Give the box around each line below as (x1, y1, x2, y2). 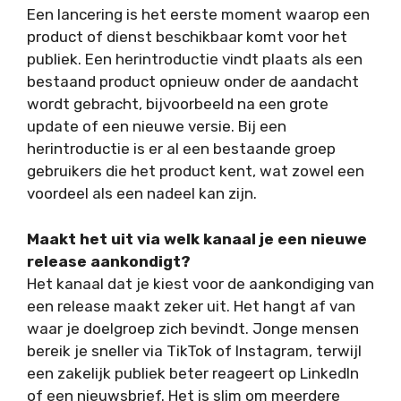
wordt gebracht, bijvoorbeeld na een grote (27, 95, 328, 114)
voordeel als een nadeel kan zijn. (27, 184, 257, 203)
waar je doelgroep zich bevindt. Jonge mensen (27, 319, 359, 337)
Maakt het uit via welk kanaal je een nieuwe (27, 229, 367, 248)
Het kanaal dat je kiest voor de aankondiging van (27, 274, 374, 293)
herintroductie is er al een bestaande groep (27, 140, 336, 158)
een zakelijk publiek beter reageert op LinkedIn (27, 363, 359, 382)
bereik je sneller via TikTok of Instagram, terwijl (27, 341, 362, 360)
